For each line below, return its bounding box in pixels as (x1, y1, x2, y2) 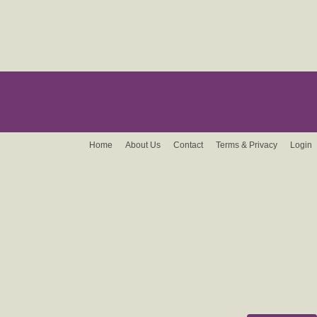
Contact (173, 140, 203, 150)
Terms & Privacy (216, 140, 277, 150)
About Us (125, 140, 161, 150)
